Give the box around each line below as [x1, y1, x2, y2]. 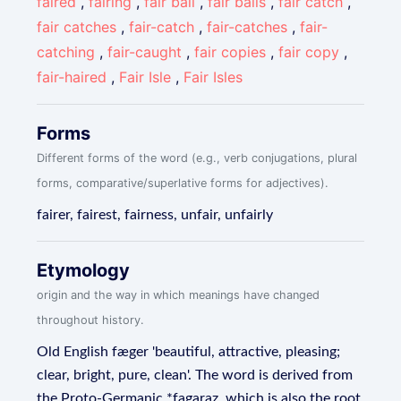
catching [37, 43, 96, 61]
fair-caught [107, 43, 183, 61]
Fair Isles [183, 68, 243, 86]
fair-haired [37, 68, 107, 86]
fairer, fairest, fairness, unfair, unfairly [37, 208, 274, 222]
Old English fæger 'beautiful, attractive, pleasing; [37, 345, 341, 359]
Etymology [37, 260, 131, 281]
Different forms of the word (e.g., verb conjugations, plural [37, 151, 358, 165]
